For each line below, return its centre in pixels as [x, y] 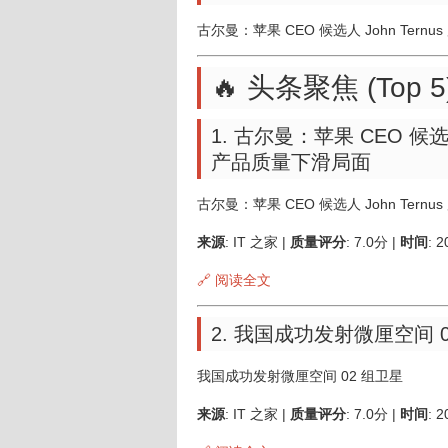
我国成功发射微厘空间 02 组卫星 [300, 376]
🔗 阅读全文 [234, 280]
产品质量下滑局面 [291, 162]
